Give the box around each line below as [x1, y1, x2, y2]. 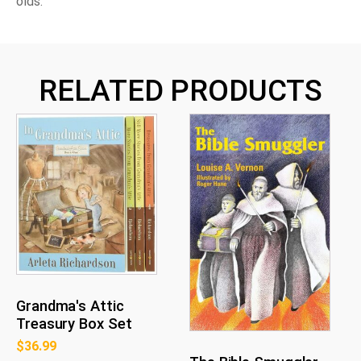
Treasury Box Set [16, 314, 132, 333]
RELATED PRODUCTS [39, 73, 322, 109]
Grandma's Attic [16, 297, 124, 315]
